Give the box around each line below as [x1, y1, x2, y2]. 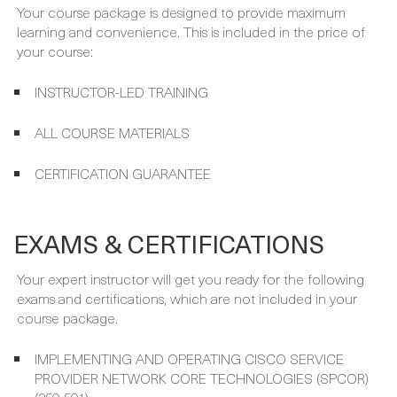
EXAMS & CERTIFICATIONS [13, 183, 324, 222]
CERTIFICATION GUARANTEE [35, 121, 211, 143]
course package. [17, 265, 118, 287]
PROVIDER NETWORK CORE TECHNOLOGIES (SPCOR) [35, 325, 369, 347]
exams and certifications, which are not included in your [17, 245, 357, 268]
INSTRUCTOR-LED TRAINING [35, 39, 208, 61]
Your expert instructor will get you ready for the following [17, 226, 364, 248]
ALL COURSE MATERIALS [35, 80, 190, 102]
